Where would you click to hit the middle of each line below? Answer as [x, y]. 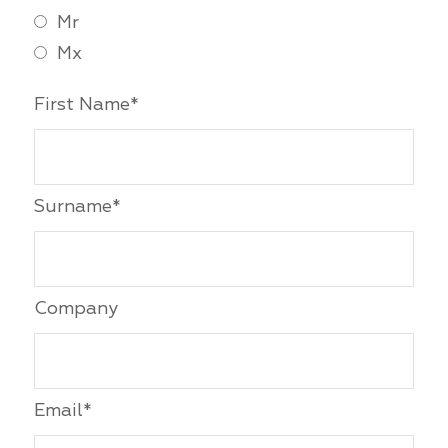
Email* [62, 410]
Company [75, 308]
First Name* [85, 104]
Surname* [76, 206]
